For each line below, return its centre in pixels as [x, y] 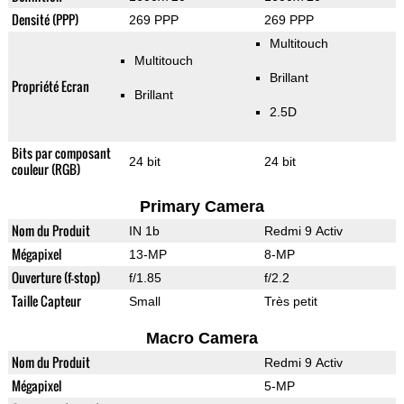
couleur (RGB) [46, 170]
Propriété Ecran [50, 87]
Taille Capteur [46, 301]
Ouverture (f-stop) [55, 278]
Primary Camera [202, 207]
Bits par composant [61, 153]
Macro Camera [202, 339]
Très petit [290, 302]
